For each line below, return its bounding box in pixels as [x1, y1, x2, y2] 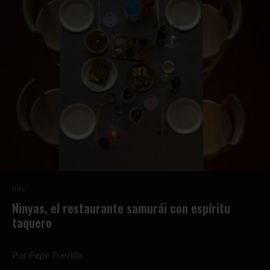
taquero [12, 213, 52, 231]
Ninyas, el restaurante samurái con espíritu [12, 198, 230, 217]
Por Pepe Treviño [12, 249, 83, 260]
